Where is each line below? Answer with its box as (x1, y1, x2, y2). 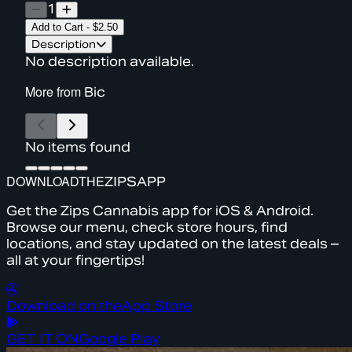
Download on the (6, 297, 122, 314)
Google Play (79, 330, 159, 347)
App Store (122, 297, 192, 314)
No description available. (25, 53, 194, 70)
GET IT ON (6, 330, 79, 347)
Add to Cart (31, 20, 83, 33)
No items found (25, 138, 130, 156)
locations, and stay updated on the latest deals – (6, 235, 339, 252)
